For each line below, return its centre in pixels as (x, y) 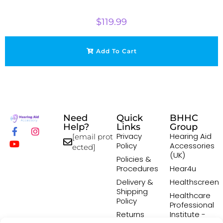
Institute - (188, 215)
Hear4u (183, 169)
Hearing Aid (191, 136)
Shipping (132, 192)
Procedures (137, 169)
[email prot (93, 137)
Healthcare (190, 196)
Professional (192, 205)
